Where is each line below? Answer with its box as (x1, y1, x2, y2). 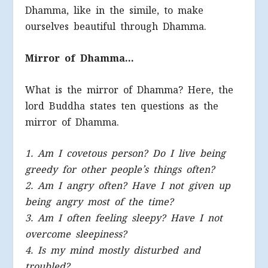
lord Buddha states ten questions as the (25, 99, 219, 112)
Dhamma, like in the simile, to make (25, 4, 204, 17)
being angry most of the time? (25, 196, 174, 209)
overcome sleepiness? (25, 228, 127, 241)
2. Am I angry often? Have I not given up (25, 179, 231, 193)
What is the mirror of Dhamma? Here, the (25, 83, 234, 96)
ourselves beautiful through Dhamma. (25, 20, 207, 33)
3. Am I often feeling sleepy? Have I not (25, 212, 223, 225)
